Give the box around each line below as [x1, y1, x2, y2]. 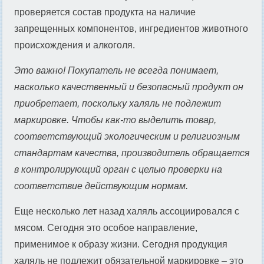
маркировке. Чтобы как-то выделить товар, [14, 114, 216, 125]
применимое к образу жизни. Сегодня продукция [14, 239, 227, 249]
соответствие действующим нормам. [14, 180, 188, 191]
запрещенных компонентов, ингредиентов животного [14, 23, 248, 34]
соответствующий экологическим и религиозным [14, 131, 240, 141]
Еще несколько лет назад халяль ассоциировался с [14, 206, 239, 216]
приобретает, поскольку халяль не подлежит [14, 98, 221, 108]
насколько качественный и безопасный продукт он [14, 81, 243, 92]
